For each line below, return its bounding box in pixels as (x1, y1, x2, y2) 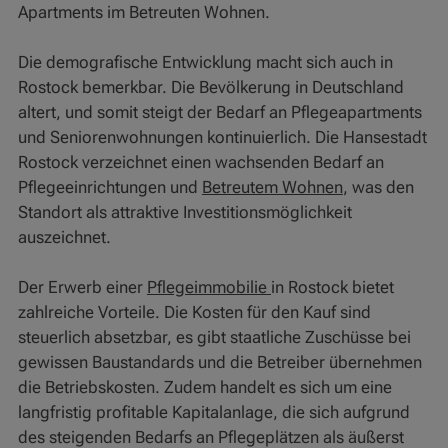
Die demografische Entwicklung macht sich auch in (17, 52, 393, 73)
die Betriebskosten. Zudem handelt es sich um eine (17, 377, 392, 398)
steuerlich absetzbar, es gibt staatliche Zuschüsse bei (17, 327, 411, 348)
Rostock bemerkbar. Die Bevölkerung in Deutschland (17, 77, 404, 98)
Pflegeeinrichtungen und (17, 177, 202, 198)
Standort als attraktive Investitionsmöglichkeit (17, 202, 352, 223)
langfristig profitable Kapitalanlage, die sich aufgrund (17, 402, 410, 423)
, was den (342, 177, 414, 198)
